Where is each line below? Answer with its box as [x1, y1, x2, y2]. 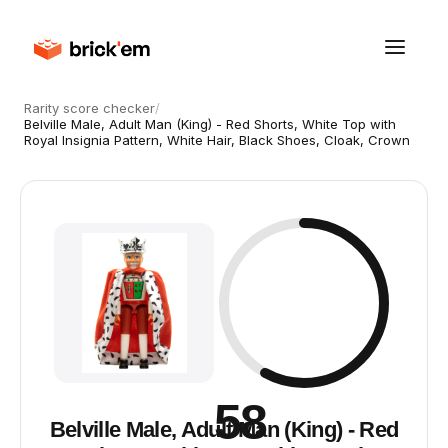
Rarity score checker [24, 100, 155, 116]
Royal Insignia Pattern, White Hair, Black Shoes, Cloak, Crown [24, 132, 410, 148]
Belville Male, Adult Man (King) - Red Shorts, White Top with [24, 116, 396, 132]
